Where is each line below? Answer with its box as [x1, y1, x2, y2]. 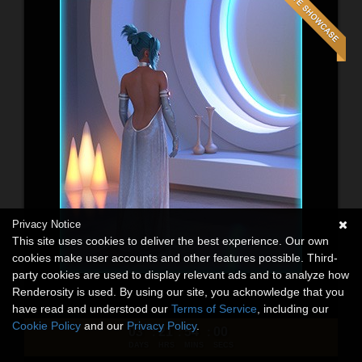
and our [81, 319, 127, 332]
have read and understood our [12, 302, 171, 315]
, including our [257, 302, 329, 315]
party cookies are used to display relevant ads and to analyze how [12, 268, 349, 281]
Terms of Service [171, 302, 257, 315]
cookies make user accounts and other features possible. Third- [12, 251, 338, 264]
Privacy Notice [12, 218, 81, 230]
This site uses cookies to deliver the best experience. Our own [12, 234, 329, 247]
